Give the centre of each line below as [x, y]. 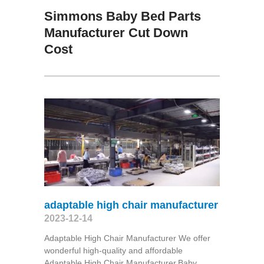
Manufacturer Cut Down [116, 32]
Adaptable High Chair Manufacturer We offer [127, 238]
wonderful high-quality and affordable [113, 250]
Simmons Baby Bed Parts [122, 16]
